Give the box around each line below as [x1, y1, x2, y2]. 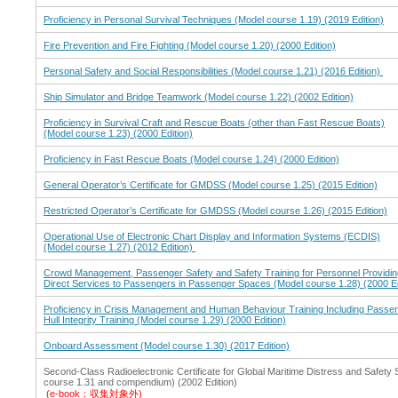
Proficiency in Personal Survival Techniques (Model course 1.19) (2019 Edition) [44, 14, 384, 26]
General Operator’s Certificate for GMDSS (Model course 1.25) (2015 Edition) [44, 179, 378, 191]
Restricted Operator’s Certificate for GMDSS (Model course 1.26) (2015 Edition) [44, 205, 387, 217]
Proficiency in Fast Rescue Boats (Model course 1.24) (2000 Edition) [44, 154, 339, 165]
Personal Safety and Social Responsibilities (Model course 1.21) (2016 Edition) [44, 66, 383, 77]
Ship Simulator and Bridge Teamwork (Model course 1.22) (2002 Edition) [44, 92, 354, 103]
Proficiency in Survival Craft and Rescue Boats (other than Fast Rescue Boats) [44, 117, 385, 129]
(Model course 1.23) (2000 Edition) [44, 128, 193, 139]
